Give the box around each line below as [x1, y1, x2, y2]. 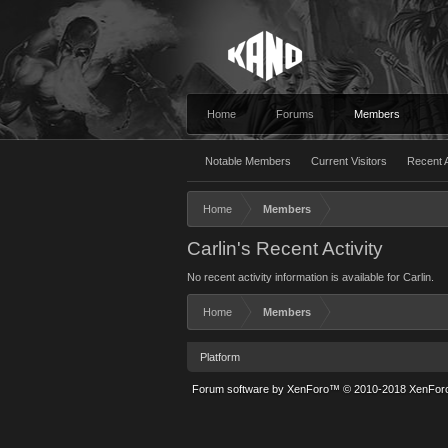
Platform [200, 351, 240, 363]
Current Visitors [311, 155, 387, 167]
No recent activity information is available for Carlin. [187, 271, 434, 283]
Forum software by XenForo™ [192, 383, 343, 395]
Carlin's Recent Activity [187, 238, 383, 259]
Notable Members [205, 155, 291, 167]
